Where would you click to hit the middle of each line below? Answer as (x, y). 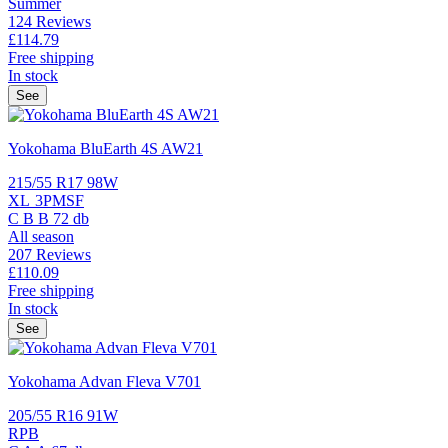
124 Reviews (49, 21)
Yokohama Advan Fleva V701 (104, 381)
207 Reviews (49, 254)
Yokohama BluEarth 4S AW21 (105, 148)
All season (41, 236)
